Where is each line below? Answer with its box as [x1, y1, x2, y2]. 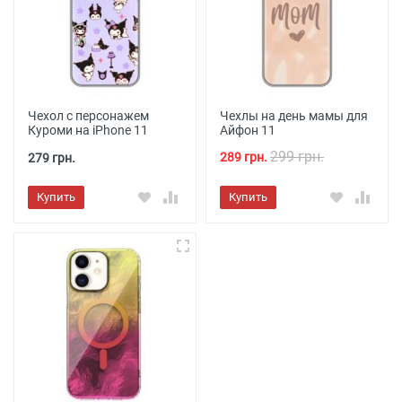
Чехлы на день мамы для [220, 109, 368, 123]
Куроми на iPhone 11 [28, 123, 148, 137]
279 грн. [28, 151, 75, 165]
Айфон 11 [220, 123, 275, 137]
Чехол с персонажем [28, 109, 149, 123]
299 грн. [270, 148, 324, 165]
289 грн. [220, 150, 270, 164]
